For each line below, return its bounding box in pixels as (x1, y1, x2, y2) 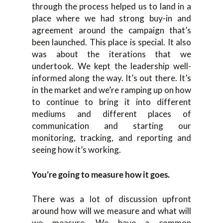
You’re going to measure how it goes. (32, 169, 170, 180)
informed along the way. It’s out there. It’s (32, 73, 191, 84)
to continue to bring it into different (32, 97, 191, 108)
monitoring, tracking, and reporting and (32, 132, 191, 143)
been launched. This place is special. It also (32, 37, 191, 48)
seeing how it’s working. (32, 144, 121, 155)
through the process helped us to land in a (32, 1, 191, 12)
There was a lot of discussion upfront (32, 194, 191, 205)
